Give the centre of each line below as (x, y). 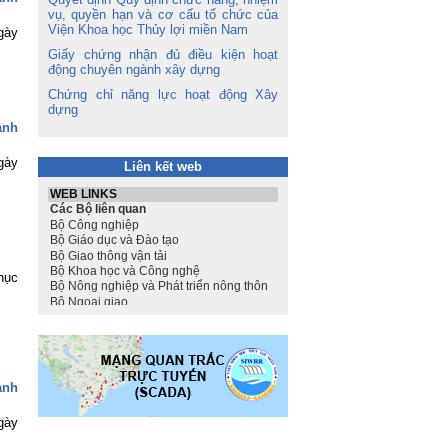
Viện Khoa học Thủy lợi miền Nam (148, 29)
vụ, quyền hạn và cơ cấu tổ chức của (163, 14)
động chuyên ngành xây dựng (134, 69)
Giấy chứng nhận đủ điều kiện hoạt (163, 54)
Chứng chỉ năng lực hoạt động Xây (163, 94)
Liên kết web (163, 166)
